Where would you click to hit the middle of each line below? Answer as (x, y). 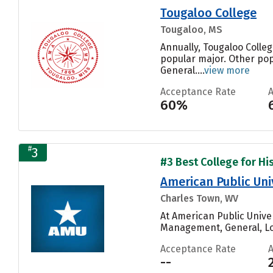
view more (227, 70)
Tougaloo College (208, 12)
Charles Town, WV (199, 198)
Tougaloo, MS (191, 29)
